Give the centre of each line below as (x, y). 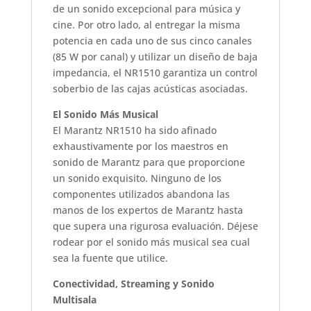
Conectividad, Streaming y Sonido (133, 283)
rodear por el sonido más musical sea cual (151, 242)
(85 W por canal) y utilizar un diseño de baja (155, 56)
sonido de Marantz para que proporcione (149, 162)
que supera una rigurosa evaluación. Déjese (155, 226)
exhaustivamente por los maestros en (140, 146)
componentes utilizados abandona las (141, 194)
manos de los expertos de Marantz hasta (148, 210)
